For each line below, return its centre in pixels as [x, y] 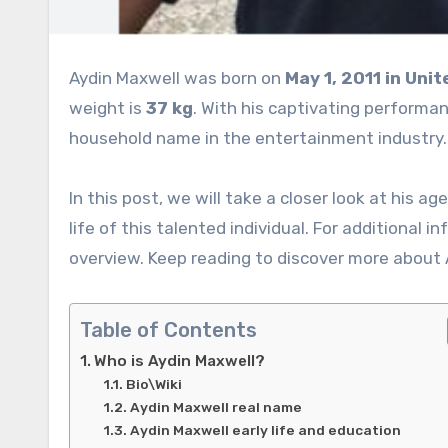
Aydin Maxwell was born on [182, 77]
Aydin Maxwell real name [215, 406]
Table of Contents [168, 330]
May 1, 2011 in [343, 77]
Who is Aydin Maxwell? [180, 360]
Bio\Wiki [153, 383]
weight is [107, 107]
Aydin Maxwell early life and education [265, 429]
